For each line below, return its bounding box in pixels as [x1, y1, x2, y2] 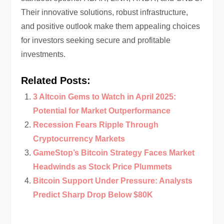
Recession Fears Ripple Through [33, 120, 159, 129]
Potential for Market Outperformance [33, 106, 171, 115]
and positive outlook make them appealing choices [21, 22, 200, 30]
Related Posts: [21, 75, 91, 86]
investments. [21, 50, 66, 58]
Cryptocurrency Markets [33, 134, 125, 143]
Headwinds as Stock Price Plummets [33, 162, 172, 171]
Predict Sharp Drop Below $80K [33, 190, 153, 199]
